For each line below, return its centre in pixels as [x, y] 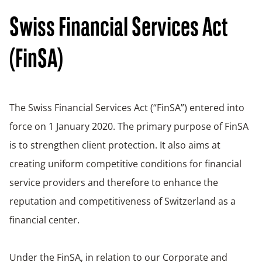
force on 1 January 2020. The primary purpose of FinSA [129, 127]
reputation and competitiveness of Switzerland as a [123, 201]
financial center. [44, 220]
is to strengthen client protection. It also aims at [115, 145]
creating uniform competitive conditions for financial [125, 164]
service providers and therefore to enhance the [114, 183]
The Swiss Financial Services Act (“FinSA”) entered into [127, 108]
